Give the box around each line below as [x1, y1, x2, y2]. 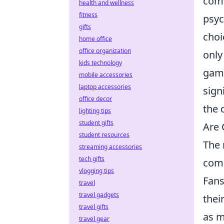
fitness [79, 10, 97, 19]
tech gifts [79, 154, 104, 163]
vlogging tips [79, 166, 114, 175]
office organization [79, 46, 131, 55]
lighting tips [79, 106, 111, 115]
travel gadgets [79, 190, 119, 199]
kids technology [79, 58, 122, 67]
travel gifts [79, 202, 108, 211]
